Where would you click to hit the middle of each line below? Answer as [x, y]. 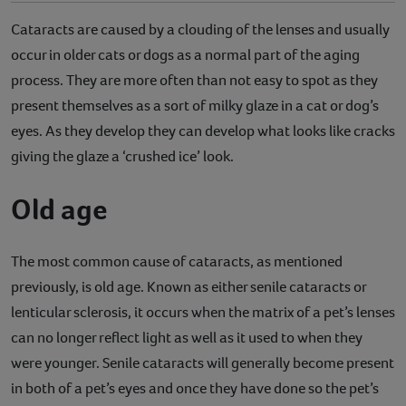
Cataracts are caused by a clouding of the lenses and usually [200, 29]
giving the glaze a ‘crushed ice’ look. [122, 156]
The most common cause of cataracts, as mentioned [177, 261]
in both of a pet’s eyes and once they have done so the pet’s [195, 388]
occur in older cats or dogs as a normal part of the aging [185, 54]
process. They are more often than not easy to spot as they [194, 80]
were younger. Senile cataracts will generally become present [203, 362]
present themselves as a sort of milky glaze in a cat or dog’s [195, 105]
